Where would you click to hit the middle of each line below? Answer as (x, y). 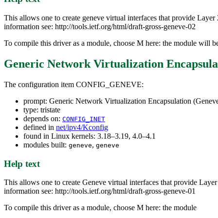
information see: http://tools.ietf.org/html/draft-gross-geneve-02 (100, 27)
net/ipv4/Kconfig (82, 127)
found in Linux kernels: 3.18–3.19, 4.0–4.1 (90, 136)
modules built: (46, 145)
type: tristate (42, 110)
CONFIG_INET (84, 119)
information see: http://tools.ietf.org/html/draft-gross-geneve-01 (100, 191)
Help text (22, 163)
